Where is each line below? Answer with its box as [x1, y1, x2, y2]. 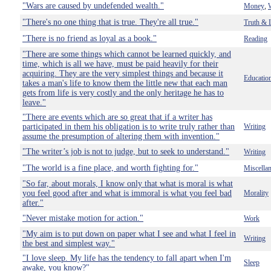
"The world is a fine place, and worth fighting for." [22, 163, 198, 172]
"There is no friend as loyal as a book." [22, 34, 157, 43]
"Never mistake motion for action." [22, 214, 143, 223]
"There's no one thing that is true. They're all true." [22, 18, 198, 27]
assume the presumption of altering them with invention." [22, 132, 220, 141]
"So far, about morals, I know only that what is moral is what [22, 179, 233, 188]
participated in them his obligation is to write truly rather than [22, 122, 235, 131]
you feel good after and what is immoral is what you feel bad [22, 189, 232, 198]
